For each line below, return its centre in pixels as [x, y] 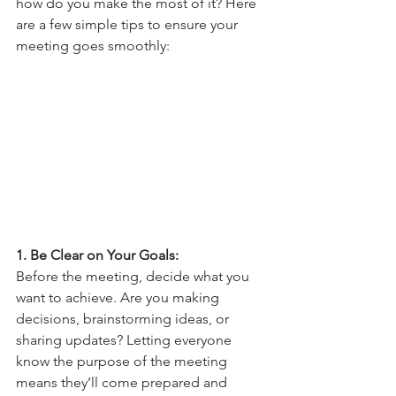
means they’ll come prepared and [123, 383]
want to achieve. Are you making [119, 298]
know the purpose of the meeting [123, 362]
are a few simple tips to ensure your [129, 24]
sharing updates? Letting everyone [126, 340]
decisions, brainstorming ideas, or [124, 319]
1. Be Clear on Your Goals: [99, 255]
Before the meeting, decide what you [134, 277]
